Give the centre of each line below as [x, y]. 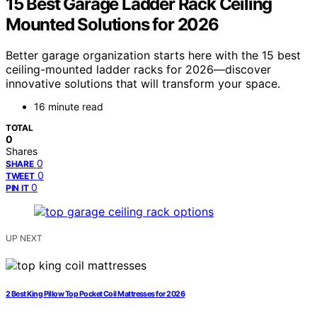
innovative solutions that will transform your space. [143, 84]
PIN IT [17, 188]
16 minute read [69, 107]
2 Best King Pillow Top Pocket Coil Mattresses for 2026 [96, 294]
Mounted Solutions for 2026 [112, 24]
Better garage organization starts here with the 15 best [153, 56]
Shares [22, 151]
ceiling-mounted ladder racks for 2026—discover [138, 70]
